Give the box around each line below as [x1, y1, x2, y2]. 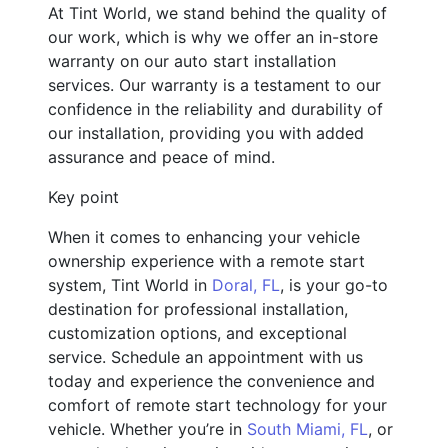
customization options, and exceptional [48, 322, 347, 343]
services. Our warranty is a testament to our [48, 74, 381, 95]
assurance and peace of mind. [48, 146, 275, 167]
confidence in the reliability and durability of [48, 98, 383, 119]
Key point [48, 186, 119, 207]
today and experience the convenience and [48, 370, 375, 391]
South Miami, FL [247, 418, 368, 439]
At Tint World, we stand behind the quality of [48, 2, 387, 23]
